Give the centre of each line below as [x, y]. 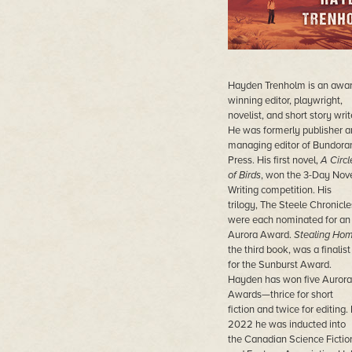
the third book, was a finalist [289, 250]
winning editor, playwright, [285, 101]
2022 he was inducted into [286, 324]
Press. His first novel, [274, 160]
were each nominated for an [289, 220]
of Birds [244, 175]
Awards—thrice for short [280, 295]
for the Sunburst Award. [279, 265]
